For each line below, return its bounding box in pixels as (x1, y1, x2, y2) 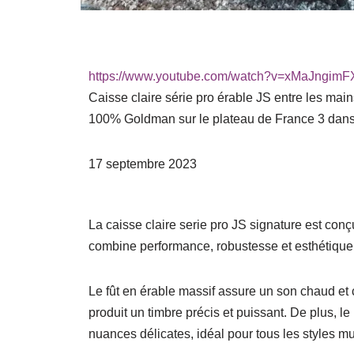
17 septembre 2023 (88, 157, 197, 171)
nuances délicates (88, 327, 190, 341)
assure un (215, 284, 277, 299)
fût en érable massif (106, 284, 215, 299)
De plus (290, 306, 333, 320)
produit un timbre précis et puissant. (88, 306, 290, 320)
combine (88, 239, 140, 254)
